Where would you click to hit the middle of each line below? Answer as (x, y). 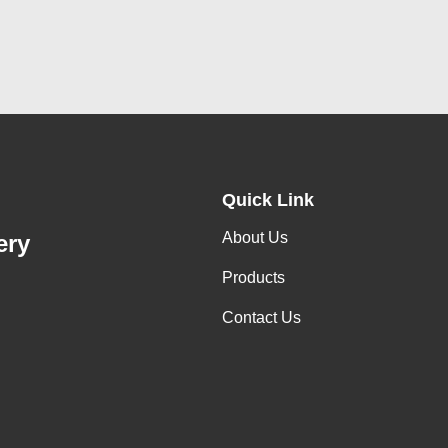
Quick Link (268, 200)
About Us (255, 237)
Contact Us (261, 317)
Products (253, 277)
